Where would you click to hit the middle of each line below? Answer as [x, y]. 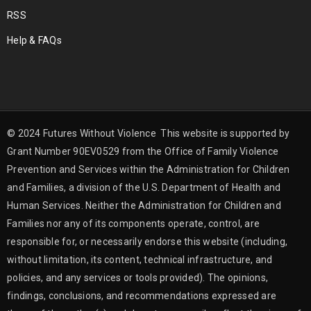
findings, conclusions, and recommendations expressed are [142, 295]
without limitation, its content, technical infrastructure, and [140, 259]
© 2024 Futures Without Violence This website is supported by [149, 133]
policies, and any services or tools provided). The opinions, [137, 277]
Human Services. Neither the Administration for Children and [144, 205]
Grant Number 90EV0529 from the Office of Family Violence [143, 151]
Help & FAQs [34, 40]
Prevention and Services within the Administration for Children [149, 169]
